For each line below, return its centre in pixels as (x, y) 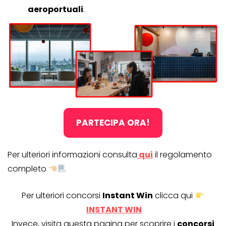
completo (28, 169)
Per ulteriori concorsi (62, 196)
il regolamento (182, 155)
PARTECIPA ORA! (113, 123)
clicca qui (174, 196)
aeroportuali (55, 10)
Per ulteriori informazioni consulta (72, 155)
